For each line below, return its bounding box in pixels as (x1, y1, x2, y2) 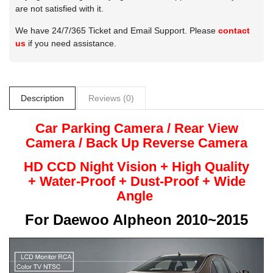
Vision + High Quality (117, 158, 249, 174)
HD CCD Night (24, 158, 117, 174)
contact (218, 25, 250, 35)
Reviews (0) (88, 93, 134, 103)
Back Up (86, 135, 143, 151)
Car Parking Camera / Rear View (35, 120, 238, 136)
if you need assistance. (26, 38, 116, 48)
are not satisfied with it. (15, 3, 104, 13)
